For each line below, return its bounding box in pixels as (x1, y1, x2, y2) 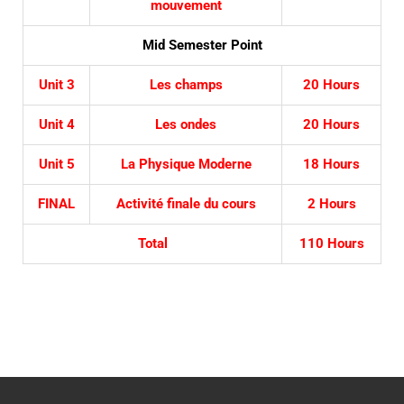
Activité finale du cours (115, 196, 256, 213)
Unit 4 (38, 116, 75, 133)
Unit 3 (38, 77, 75, 94)
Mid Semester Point (142, 37, 262, 54)
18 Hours (303, 156, 360, 173)
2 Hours (307, 196, 356, 213)
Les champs (149, 77, 223, 94)
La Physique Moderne (120, 156, 252, 173)
